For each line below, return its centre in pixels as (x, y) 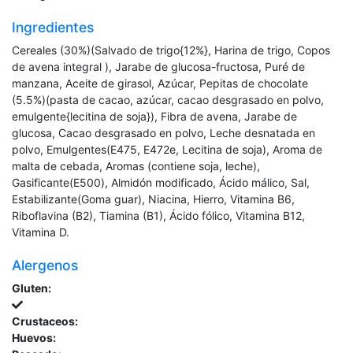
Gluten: (32, 288)
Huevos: (34, 337)
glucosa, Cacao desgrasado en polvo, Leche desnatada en (163, 132)
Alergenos (45, 265)
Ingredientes (53, 27)
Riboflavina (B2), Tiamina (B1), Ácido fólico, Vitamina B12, (158, 215)
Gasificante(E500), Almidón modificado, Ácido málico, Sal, (161, 182)
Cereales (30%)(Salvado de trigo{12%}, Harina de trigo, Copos (171, 50)
